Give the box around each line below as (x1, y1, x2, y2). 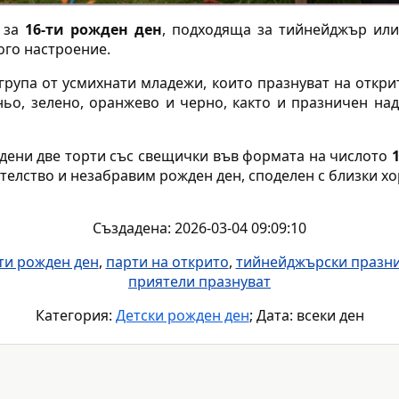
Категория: (35, 305, 116, 326)
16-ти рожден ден (25, 20, 162, 40)
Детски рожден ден (115, 305, 249, 326)
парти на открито (105, 252, 229, 273)
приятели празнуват (128, 272, 271, 292)
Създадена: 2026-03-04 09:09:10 (93, 218, 306, 239)
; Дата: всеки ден (248, 305, 364, 326)
